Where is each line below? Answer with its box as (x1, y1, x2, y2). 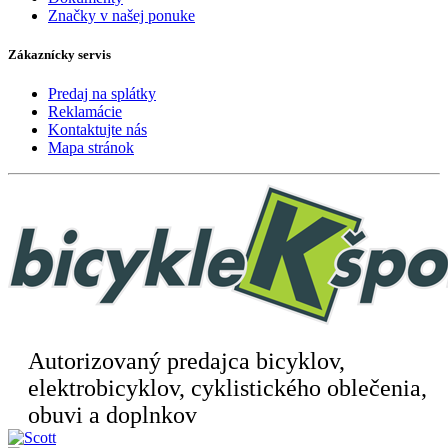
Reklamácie (48, 103, 122, 121)
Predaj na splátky (48, 85, 156, 103)
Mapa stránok (48, 139, 134, 157)
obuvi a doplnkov (28, 402, 197, 429)
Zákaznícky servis (8, 47, 111, 63)
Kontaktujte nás (48, 121, 147, 139)
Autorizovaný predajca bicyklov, (28, 348, 345, 375)
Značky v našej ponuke (48, 6, 195, 24)
